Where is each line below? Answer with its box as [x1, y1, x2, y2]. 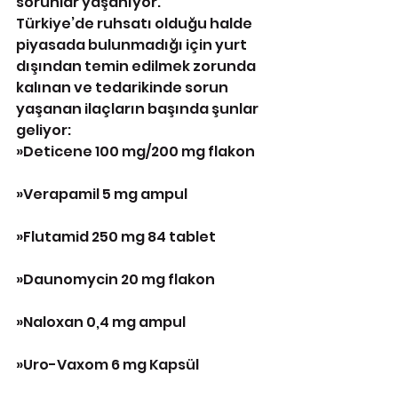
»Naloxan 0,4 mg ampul [16, 312, 186, 333]
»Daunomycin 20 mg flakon [16, 269, 215, 291]
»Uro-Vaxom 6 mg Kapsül [16, 354, 199, 376]
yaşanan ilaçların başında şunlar [16, 99, 261, 120]
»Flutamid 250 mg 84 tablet [16, 227, 216, 248]
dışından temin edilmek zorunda [16, 56, 259, 77]
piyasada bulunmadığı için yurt [16, 35, 250, 56]
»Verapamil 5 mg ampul [16, 184, 187, 205]
